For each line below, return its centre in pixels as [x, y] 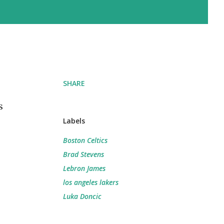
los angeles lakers [91, 182]
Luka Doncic [82, 196]
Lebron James [84, 168]
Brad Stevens [83, 154]
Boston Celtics [85, 140]
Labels [74, 121]
